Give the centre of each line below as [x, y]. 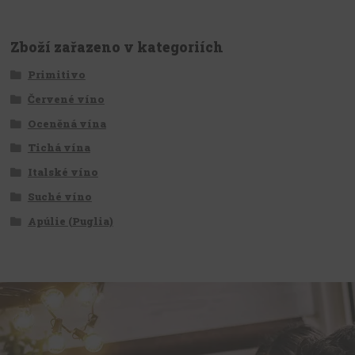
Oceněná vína [67, 123]
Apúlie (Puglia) [70, 221]
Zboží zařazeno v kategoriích [117, 47]
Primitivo [56, 74]
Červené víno [66, 99]
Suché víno [59, 196]
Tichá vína [59, 148]
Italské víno [63, 172]
